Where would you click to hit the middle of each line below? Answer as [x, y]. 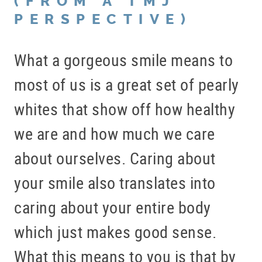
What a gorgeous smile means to [123, 60]
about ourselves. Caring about [115, 158]
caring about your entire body [113, 207]
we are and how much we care [115, 134]
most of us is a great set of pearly [127, 85]
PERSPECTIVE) [103, 20]
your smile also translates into [115, 183]
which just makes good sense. [115, 232]
